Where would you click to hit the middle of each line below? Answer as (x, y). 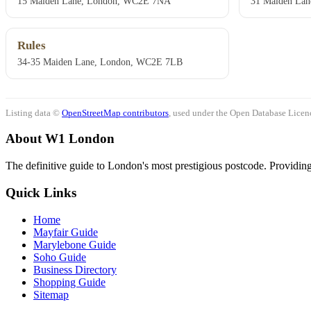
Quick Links (41, 192)
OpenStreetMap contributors (115, 112)
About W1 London (60, 139)
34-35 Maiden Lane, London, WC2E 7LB (100, 62)
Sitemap (51, 294)
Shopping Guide (69, 282)
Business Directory (75, 269)
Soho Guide (60, 257)
